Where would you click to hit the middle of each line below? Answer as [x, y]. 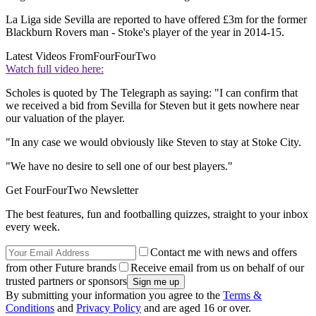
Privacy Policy [109, 308]
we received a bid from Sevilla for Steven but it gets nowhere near [152, 106]
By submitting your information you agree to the [114, 296]
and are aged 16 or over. [196, 308]
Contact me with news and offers [224, 253]
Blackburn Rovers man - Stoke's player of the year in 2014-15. [145, 32]
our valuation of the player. [65, 119]
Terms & [242, 296]
